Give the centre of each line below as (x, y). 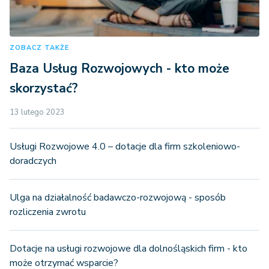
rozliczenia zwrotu (48, 212)
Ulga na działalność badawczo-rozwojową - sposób (118, 198)
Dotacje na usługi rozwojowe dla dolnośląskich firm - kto (128, 249)
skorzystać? (44, 89)
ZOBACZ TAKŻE (39, 48)
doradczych (33, 161)
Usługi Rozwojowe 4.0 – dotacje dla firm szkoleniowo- (125, 147)
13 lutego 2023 (37, 113)
